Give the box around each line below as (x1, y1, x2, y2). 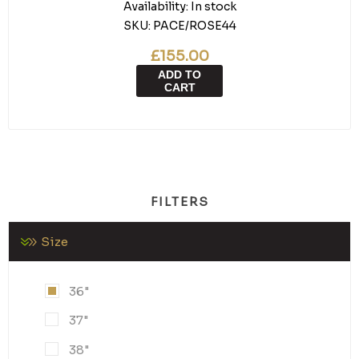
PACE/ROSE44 (152, 18, 236, 33)
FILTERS (150, 194, 209, 209)
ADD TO (158, 68, 201, 81)
